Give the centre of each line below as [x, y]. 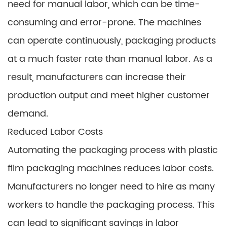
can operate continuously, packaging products [112, 41]
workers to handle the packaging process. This [111, 205]
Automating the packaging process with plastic [113, 150]
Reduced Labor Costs [55, 132]
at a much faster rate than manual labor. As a [110, 59]
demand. [28, 114]
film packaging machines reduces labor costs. [111, 168]
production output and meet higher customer [109, 96]
